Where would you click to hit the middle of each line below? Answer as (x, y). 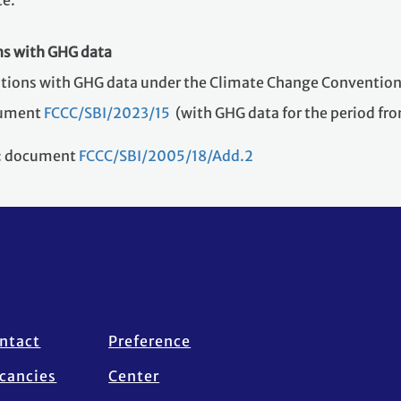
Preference (150, 341)
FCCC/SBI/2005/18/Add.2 (166, 156)
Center (134, 376)
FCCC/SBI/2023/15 (108, 113)
